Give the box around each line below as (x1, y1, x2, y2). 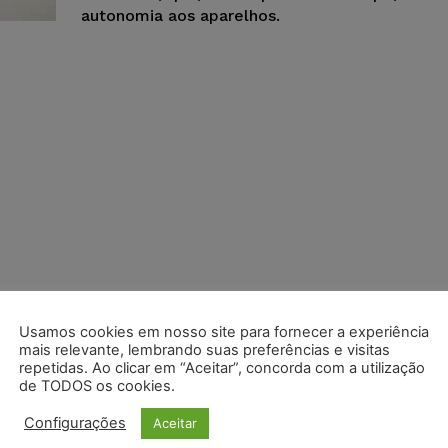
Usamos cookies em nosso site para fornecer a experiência (19, 322, 429, 341)
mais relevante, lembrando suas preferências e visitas (19, 340, 390, 359)
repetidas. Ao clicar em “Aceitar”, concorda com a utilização (19, 358, 425, 377)
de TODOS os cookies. (19, 376, 175, 395)
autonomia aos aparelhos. (81, 5, 280, 25)
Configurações (24, 414, 126, 432)
